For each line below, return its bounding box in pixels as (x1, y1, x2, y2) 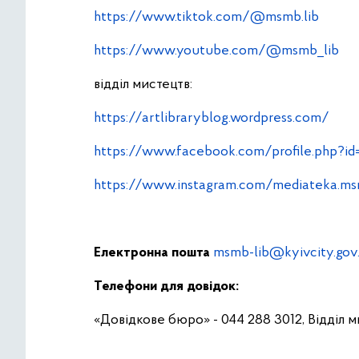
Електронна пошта (94, 245, 210, 260)
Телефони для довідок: (94, 279, 239, 294)
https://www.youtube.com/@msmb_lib (94, 43, 339, 58)
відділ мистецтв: (94, 77, 192, 92)
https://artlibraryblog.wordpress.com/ (94, 111, 329, 126)
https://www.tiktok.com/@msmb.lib (94, 10, 319, 25)
